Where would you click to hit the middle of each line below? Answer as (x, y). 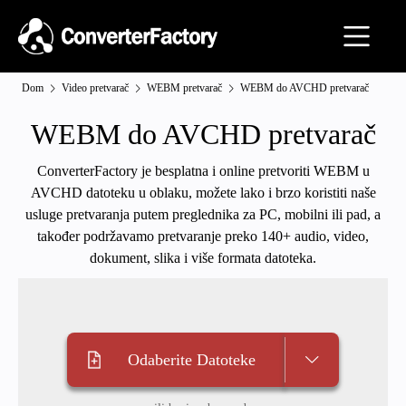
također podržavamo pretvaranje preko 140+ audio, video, (203, 236)
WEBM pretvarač (184, 88)
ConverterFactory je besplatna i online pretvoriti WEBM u (203, 171)
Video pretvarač (95, 88)
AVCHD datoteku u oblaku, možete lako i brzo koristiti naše (203, 193)
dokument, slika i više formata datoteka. (203, 258)
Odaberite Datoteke (191, 360)
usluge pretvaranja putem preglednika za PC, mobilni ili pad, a (203, 214)
